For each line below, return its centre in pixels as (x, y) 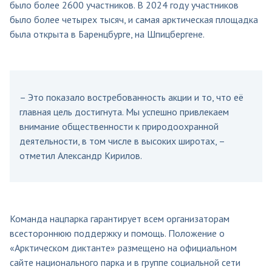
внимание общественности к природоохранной (119, 126)
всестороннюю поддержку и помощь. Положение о (117, 233)
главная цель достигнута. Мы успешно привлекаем (124, 111)
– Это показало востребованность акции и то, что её (131, 97)
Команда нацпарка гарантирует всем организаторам (120, 218)
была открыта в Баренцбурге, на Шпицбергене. (107, 34)
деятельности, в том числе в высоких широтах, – (122, 141)
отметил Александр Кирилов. (81, 155)
